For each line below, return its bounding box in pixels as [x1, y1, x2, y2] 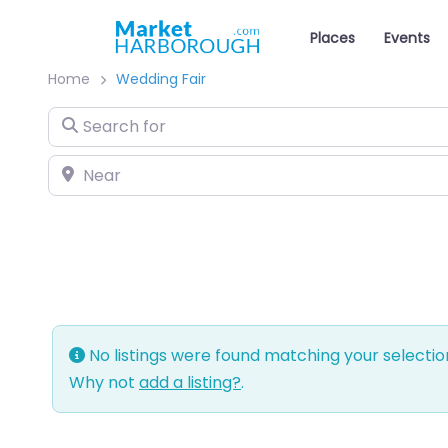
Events [384, 28, 431, 48]
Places [310, 28, 356, 48]
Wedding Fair [116, 69, 206, 89]
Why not [69, 370, 139, 394]
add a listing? [139, 370, 241, 394]
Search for [47, 108, 130, 131]
